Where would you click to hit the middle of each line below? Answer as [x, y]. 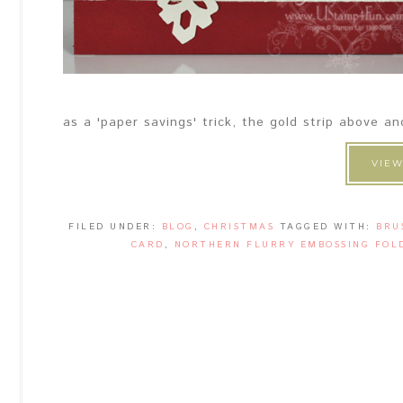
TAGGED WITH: [327, 227]
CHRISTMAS [239, 227]
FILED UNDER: [115, 227]
